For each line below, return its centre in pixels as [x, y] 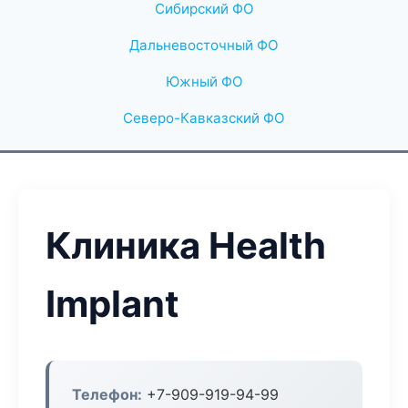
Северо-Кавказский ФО [204, 118]
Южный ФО [204, 82]
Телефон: [107, 394]
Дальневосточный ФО [204, 45]
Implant [112, 304]
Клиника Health [186, 245]
